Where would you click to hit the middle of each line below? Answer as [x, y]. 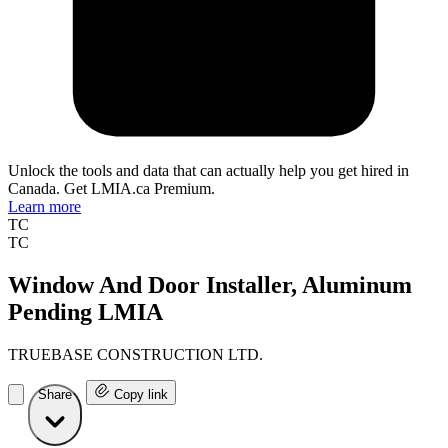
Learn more [44, 207]
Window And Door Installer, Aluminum [210, 285]
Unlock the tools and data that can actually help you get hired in [208, 171]
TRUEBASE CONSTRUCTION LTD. [135, 355]
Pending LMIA [85, 312]
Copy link [141, 395]
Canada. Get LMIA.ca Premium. [111, 189]
